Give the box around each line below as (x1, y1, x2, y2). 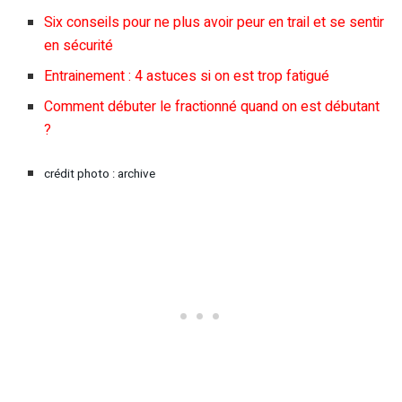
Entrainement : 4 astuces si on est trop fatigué (44, 66, 330, 88)
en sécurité (44, 35, 114, 57)
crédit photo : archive (44, 165, 156, 184)
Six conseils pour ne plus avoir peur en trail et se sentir (44, 12, 385, 34)
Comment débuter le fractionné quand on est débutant (44, 96, 380, 118)
